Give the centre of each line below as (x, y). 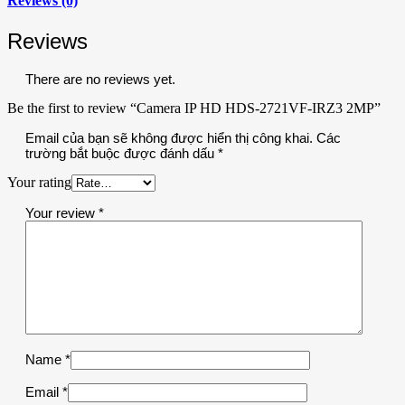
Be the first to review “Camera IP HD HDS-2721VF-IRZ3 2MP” (194, 108)
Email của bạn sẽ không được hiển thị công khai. (169, 138)
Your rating (39, 183)
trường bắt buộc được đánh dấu (122, 154)
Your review (62, 213)
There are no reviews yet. (100, 80)
